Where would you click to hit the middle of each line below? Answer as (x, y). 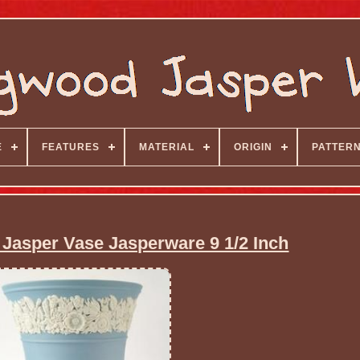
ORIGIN (253, 147)
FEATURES (70, 147)
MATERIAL (166, 147)
